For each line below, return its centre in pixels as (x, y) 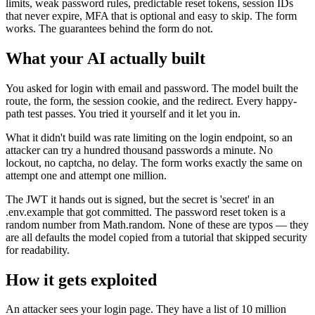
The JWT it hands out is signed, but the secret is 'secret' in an (140, 199)
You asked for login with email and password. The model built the (152, 88)
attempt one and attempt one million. (86, 175)
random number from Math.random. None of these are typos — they (157, 224)
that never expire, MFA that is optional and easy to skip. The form (151, 15)
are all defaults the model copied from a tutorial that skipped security (156, 237)
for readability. (38, 250)
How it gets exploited (81, 279)
